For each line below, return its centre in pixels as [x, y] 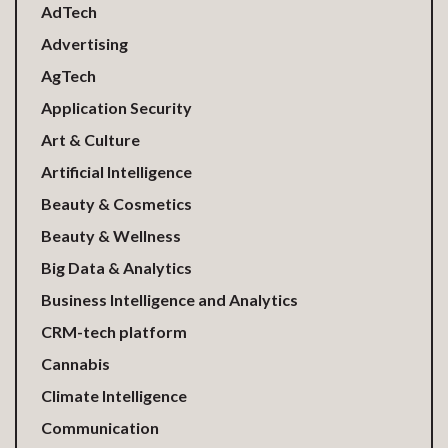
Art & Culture [90, 139]
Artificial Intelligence [116, 171]
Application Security [116, 107]
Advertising [84, 43]
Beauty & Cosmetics [116, 203]
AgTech [68, 75]
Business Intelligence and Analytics [169, 299]
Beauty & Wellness [111, 235]
